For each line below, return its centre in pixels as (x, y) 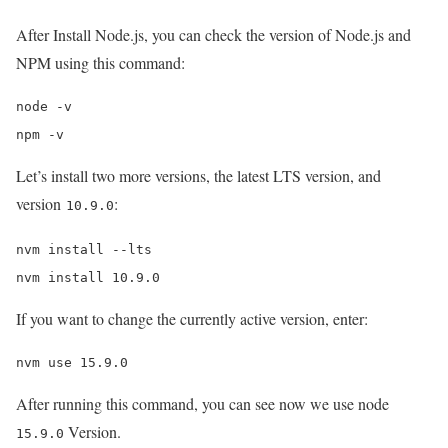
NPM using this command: (100, 63)
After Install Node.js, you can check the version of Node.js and (213, 35)
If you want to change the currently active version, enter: (192, 319)
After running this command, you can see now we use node (202, 404)
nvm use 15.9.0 (72, 363)
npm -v (40, 135)
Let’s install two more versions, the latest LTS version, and (198, 176)
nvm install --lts (84, 250)
